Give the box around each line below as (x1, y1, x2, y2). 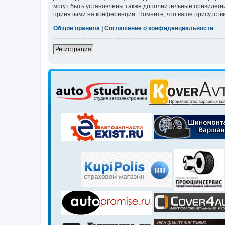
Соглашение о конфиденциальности (104, 25, 213, 32)
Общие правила (53, 25, 100, 32)
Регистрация (55, 46, 91, 53)
